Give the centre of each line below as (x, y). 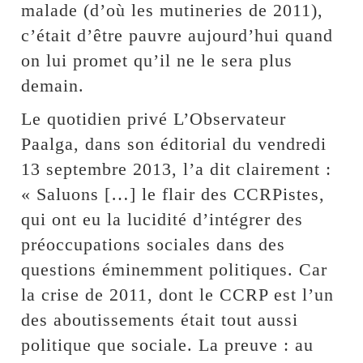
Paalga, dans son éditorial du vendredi (174, 144)
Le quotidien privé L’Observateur (154, 119)
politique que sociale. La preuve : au (168, 345)
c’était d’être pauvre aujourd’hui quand (177, 36)
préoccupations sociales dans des (154, 245)
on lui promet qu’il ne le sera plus (157, 61)
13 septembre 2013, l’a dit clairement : (177, 169)
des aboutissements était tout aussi (160, 320)
